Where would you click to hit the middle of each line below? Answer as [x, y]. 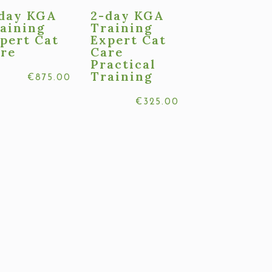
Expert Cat [129, 40]
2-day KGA [127, 16]
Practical [124, 64]
